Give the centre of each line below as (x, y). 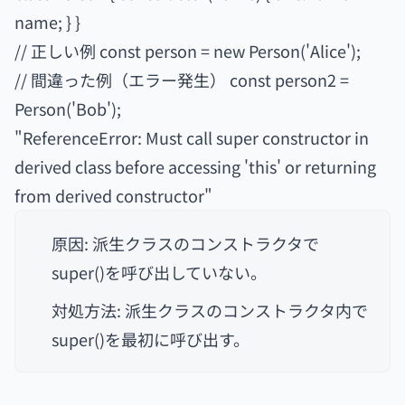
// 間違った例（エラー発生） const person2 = (182, 80)
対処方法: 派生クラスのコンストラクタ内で (210, 310)
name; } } (47, 22)
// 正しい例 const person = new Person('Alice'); (188, 51)
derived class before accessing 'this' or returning (195, 166)
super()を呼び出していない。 (159, 272)
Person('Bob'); (68, 108)
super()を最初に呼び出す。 (151, 339)
